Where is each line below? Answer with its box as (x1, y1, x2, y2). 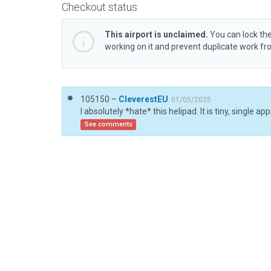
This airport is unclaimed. (105, 30, 208, 39)
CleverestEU (119, 94, 168, 104)
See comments (84, 120, 132, 128)
